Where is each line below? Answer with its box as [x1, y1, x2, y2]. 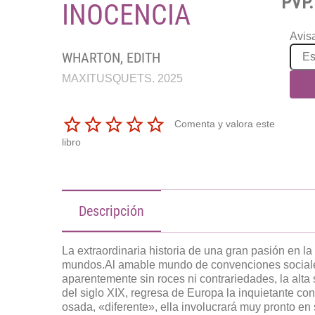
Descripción [78, 202, 144, 219]
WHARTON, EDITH [61, 49, 160, 66]
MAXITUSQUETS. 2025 [61, 72, 183, 84]
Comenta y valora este [174, 117, 275, 129]
